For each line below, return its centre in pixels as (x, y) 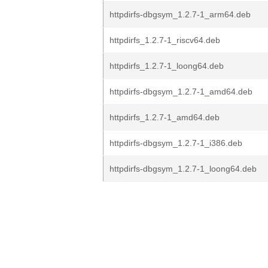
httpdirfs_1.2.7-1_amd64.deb (165, 117)
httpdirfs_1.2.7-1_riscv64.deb (165, 40)
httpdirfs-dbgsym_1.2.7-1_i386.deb (176, 143)
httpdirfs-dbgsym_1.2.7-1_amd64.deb (181, 92)
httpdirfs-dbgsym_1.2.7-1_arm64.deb (180, 14)
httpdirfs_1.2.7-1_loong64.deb (167, 66)
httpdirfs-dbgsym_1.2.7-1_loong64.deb (183, 169)
